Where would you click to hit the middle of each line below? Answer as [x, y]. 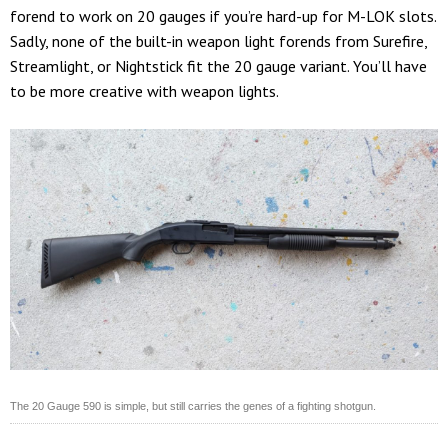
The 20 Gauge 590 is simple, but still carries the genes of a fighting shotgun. [193, 405]
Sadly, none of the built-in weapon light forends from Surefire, [218, 40]
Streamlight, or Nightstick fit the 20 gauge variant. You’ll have [218, 65]
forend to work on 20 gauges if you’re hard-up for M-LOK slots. [223, 15]
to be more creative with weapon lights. [144, 90]
